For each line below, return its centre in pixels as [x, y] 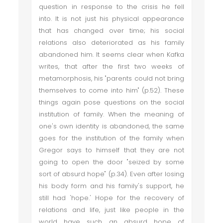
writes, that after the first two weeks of [111, 66]
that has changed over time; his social [111, 31]
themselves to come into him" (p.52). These [111, 90]
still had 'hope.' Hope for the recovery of [111, 198]
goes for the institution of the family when [111, 138]
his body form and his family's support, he [111, 186]
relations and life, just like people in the [111, 210]
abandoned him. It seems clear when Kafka [111, 55]
